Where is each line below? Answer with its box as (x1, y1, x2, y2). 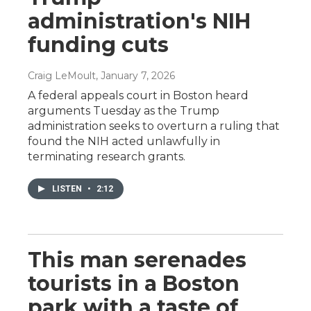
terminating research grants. (28, 149, 185, 163)
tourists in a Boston (28, 270, 239, 296)
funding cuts (28, 31, 169, 58)
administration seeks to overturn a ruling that (28, 119, 280, 133)
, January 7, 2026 (96, 69, 175, 82)
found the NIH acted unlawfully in (28, 134, 220, 148)
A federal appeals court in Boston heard (28, 88, 249, 102)
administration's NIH (28, 8, 251, 34)
